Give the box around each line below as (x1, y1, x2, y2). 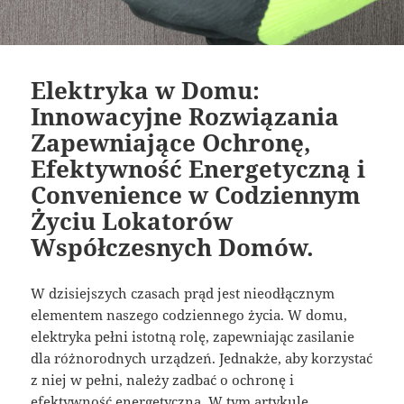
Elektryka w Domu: (31, 73, 261, 106)
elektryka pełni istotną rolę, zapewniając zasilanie (31, 326, 355, 345)
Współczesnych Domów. (31, 230, 315, 263)
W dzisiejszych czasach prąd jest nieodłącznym (31, 283, 335, 302)
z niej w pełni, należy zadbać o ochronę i (31, 370, 295, 389)
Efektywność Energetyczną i (31, 151, 366, 185)
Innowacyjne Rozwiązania (31, 99, 340, 133)
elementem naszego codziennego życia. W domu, (31, 305, 348, 324)
